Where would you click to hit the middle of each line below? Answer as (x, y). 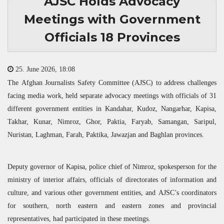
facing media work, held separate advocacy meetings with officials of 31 (112, 95)
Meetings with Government (112, 19)
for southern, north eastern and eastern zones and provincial (112, 205)
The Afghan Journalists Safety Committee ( (71, 82)
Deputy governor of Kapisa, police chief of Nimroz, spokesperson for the (112, 166)
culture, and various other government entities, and (83, 192)
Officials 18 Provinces (112, 37)
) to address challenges (183, 82)
